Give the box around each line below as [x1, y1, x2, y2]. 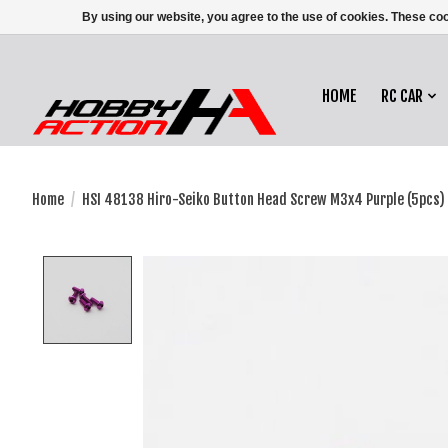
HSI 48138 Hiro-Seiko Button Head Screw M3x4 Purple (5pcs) [81, 189, 445, 209]
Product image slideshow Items [142, 255, 356, 278]
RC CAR [381, 86, 424, 107]
